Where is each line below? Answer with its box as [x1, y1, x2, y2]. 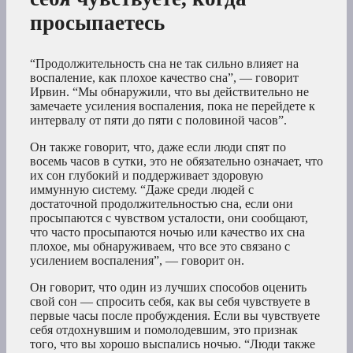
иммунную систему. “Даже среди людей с [30, 183, 254, 197]
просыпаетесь [30, 11, 165, 35]
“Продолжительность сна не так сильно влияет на [30, 57, 299, 71]
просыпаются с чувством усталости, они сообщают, [30, 211, 308, 225]
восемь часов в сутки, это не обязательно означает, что [30, 154, 323, 169]
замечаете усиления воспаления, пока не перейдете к [30, 99, 315, 113]
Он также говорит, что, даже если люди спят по [30, 140, 286, 154]
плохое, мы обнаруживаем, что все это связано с [30, 240, 290, 254]
